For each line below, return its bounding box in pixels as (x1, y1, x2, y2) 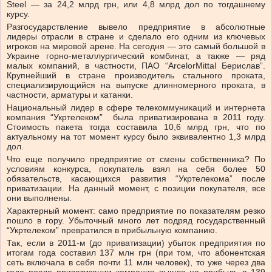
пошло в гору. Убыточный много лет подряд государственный (7, 216, 265, 226)
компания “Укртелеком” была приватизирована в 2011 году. (7, 112, 265, 123)
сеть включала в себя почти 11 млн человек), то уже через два (7, 257, 265, 268)
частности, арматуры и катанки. (7, 90, 133, 100)
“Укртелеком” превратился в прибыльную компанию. (7, 225, 217, 236)
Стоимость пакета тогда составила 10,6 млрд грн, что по (7, 122, 265, 132)
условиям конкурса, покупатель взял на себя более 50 (7, 164, 265, 174)
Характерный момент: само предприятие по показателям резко (7, 206, 265, 216)
